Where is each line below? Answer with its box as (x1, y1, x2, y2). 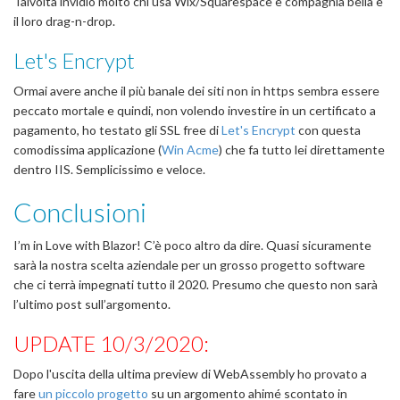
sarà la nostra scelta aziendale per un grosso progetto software (13, 257, 365, 272)
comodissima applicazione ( (13, 142, 162, 157)
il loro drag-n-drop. (13, 13, 115, 29)
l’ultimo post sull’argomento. (13, 296, 171, 312)
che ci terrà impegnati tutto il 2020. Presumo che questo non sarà (13, 277, 378, 292)
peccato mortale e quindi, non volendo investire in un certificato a (13, 103, 376, 118)
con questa (296, 122, 361, 137)
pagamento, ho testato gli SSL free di (13, 122, 221, 137)
